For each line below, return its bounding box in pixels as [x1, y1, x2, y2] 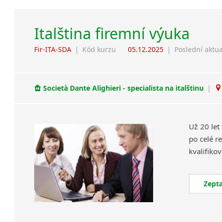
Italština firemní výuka [34, 23, 190, 44]
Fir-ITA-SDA [34, 44, 72, 54]
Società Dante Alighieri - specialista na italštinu [41, 83, 206, 93]
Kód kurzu [82, 44, 116, 54]
